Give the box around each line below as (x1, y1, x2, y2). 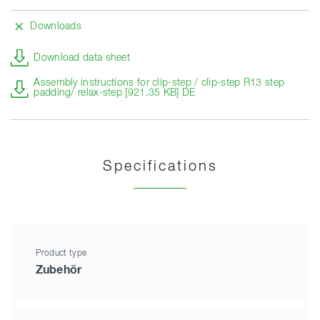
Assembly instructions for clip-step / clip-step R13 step (34, 77, 285, 88)
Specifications (102, 159, 218, 174)
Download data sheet (34, 52, 131, 63)
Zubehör (35, 264, 82, 276)
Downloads (30, 21, 82, 31)
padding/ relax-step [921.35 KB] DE (34, 87, 196, 98)
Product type (35, 249, 87, 259)
